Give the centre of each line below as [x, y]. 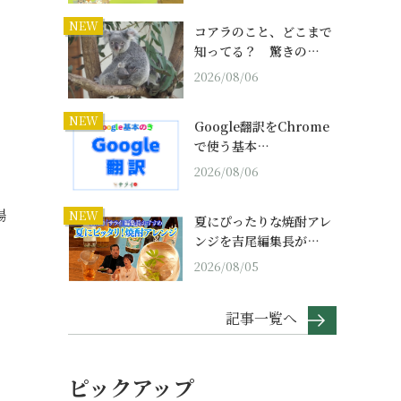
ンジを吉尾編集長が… [257, 241]
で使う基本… [232, 146]
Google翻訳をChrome [262, 127]
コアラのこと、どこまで [263, 32]
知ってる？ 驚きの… [257, 51]
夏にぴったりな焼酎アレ [263, 222]
